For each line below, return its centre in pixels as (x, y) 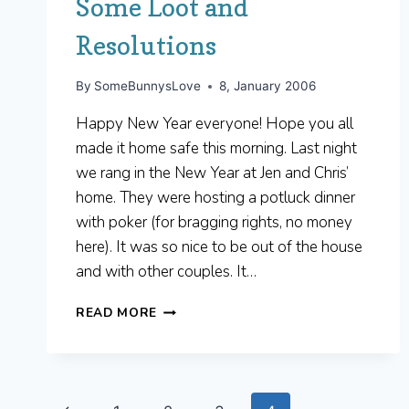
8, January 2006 (268, 86)
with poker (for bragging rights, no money (214, 223)
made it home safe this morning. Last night (216, 149)
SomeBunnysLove (148, 86)
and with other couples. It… (166, 272)
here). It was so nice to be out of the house (219, 247)
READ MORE (117, 313)
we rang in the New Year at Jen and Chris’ (212, 173)
